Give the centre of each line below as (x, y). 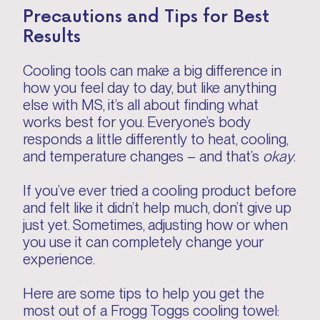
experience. (60, 259)
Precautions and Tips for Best (146, 15)
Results (52, 35)
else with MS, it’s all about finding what (141, 105)
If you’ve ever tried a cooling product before (160, 190)
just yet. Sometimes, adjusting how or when (155, 225)
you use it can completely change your (143, 242)
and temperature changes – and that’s (143, 156)
